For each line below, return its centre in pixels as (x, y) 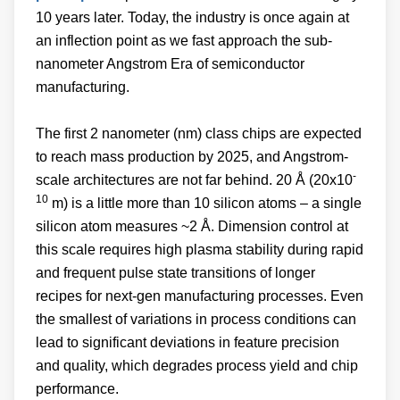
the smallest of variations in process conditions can (196, 319)
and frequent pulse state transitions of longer (175, 273)
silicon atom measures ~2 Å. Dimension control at (192, 226)
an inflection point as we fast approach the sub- (184, 41)
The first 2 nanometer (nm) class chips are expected (199, 133)
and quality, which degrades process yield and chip (197, 366)
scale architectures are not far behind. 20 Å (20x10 (194, 180)
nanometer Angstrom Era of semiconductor (170, 64)
